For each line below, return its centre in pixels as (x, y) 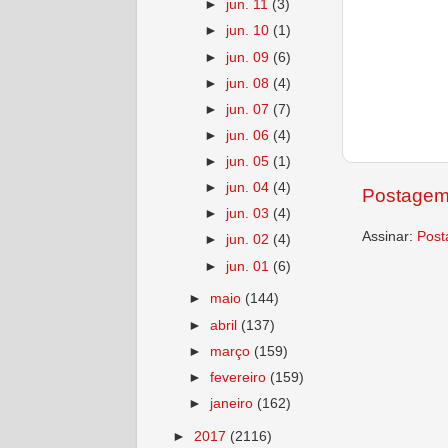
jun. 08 (250, 83)
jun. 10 (250, 31)
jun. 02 (250, 240)
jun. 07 (250, 109)
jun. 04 (250, 188)
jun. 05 (250, 161)
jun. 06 (250, 135)
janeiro (234, 403)
